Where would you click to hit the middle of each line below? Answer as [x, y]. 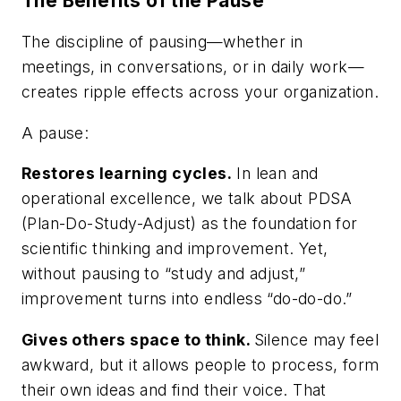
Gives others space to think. [136, 339]
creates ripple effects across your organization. [200, 92]
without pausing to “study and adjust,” [164, 274]
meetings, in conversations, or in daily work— [193, 67]
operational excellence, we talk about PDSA [187, 199]
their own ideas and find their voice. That [174, 389]
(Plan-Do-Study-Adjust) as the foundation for [190, 224]
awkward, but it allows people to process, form [200, 364]
